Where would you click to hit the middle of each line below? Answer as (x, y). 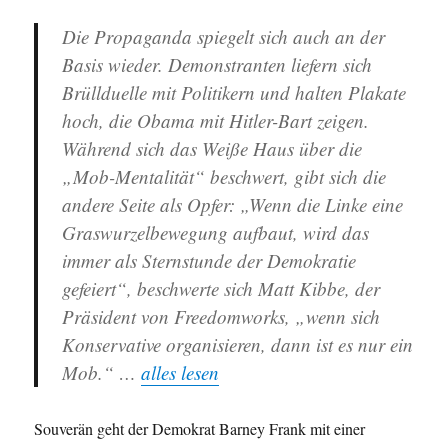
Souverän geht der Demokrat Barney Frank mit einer (200, 429)
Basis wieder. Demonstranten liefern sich (217, 65)
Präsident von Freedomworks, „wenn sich (221, 317)
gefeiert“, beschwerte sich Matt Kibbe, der (221, 289)
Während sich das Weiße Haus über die (212, 149)
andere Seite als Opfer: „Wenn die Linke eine (233, 205)
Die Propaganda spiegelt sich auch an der (224, 37)
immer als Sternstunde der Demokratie (209, 261)
